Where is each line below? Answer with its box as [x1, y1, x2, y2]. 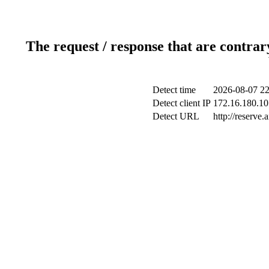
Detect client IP [152, 97, 211, 108]
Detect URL [152, 110, 199, 121]
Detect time [152, 84, 196, 95]
